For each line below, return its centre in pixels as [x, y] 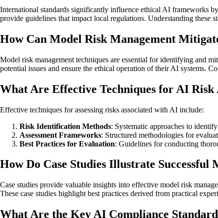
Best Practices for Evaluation [67, 144]
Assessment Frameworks [60, 135]
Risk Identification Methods [65, 126]
